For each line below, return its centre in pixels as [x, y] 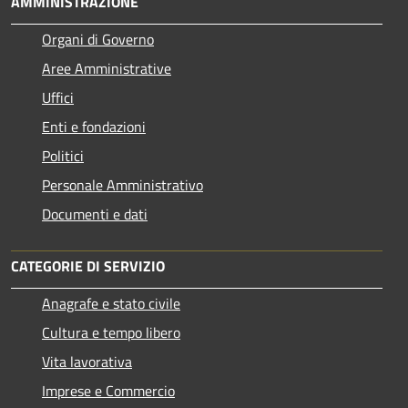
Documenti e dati [95, 214]
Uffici [58, 98]
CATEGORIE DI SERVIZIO [88, 266]
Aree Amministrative [107, 69]
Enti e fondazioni [94, 127]
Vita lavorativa [87, 362]
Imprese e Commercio [108, 391]
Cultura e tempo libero [111, 333]
